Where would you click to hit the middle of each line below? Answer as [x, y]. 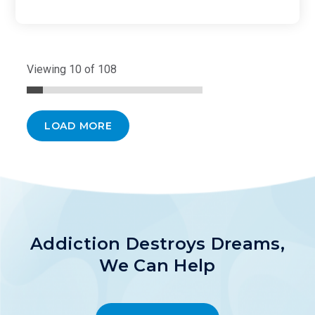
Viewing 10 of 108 [72, 69]
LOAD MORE [78, 126]
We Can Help [157, 265]
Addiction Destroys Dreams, [157, 243]
